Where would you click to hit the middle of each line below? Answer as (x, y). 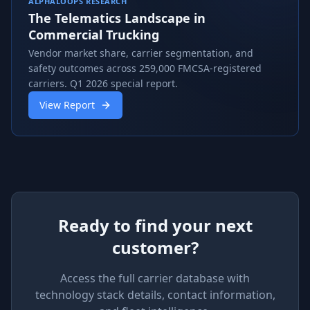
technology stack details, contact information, (155, 295)
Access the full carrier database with (155, 278)
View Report (67, 105)
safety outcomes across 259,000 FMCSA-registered (145, 68)
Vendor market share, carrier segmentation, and (141, 53)
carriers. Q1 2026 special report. (103, 83)
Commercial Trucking (94, 35)
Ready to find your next (155, 225)
